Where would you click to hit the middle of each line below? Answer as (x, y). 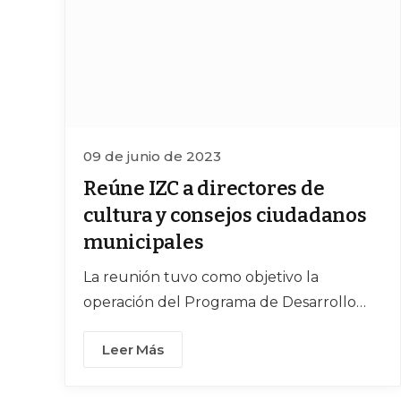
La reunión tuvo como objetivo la (201, 277)
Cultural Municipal (150, 327)
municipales (144, 242)
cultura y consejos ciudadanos (225, 215)
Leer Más (133, 349)
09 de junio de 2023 (152, 156)
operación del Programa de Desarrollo (220, 302)
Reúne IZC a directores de (204, 188)
